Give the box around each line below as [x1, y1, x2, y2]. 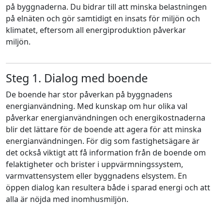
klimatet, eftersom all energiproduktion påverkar [6, 24, 186, 35]
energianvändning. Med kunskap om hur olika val [6, 100, 187, 111]
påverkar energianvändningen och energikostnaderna [6, 112, 205, 123]
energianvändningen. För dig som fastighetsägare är [6, 135, 200, 146]
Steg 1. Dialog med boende [6, 70, 148, 86]
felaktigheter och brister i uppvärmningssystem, [6, 158, 183, 170]
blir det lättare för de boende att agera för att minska [6, 124, 201, 135]
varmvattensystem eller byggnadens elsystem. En [6, 170, 187, 181]
